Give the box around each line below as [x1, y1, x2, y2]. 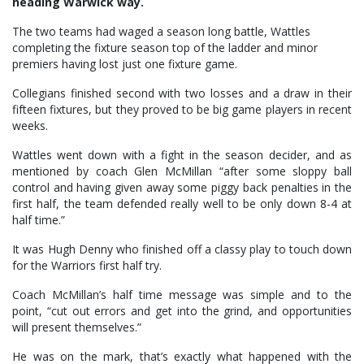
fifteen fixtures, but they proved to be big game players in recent [12, 102, 352, 118]
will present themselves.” [12, 319, 141, 336]
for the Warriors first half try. [12, 258, 162, 274]
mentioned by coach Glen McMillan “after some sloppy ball [12, 163, 352, 180]
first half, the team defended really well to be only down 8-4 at [12, 196, 352, 212]
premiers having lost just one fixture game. [12, 56, 237, 72]
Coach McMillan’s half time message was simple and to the [12, 287, 352, 303]
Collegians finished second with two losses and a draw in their [12, 85, 352, 102]
